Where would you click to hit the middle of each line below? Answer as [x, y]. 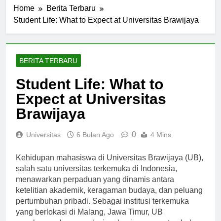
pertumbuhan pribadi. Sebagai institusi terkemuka [102, 201]
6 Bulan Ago [95, 134]
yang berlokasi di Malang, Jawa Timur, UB [89, 212]
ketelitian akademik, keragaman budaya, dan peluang [109, 190]
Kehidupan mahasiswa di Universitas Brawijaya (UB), [110, 157]
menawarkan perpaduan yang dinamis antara [95, 179]
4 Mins [161, 134]
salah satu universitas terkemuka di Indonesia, [96, 168]
